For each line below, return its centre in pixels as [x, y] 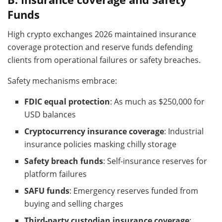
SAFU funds [47, 191]
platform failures [56, 174]
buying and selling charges [74, 203]
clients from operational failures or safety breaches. [104, 60]
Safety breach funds [64, 161]
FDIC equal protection [67, 101]
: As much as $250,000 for [158, 101]
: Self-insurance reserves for [155, 161]
